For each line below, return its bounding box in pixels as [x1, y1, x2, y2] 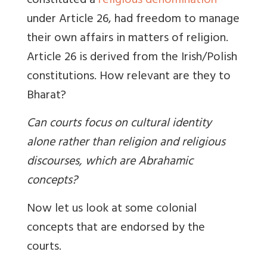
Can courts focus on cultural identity [27, 113, 212, 135]
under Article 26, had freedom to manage [27, 8, 240, 31]
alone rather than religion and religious [27, 132, 225, 154]
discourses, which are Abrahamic [27, 151, 193, 173]
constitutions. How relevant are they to [27, 66, 231, 88]
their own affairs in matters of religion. [27, 27, 228, 50]
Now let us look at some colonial [27, 198, 197, 221]
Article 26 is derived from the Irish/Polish [27, 46, 237, 69]
